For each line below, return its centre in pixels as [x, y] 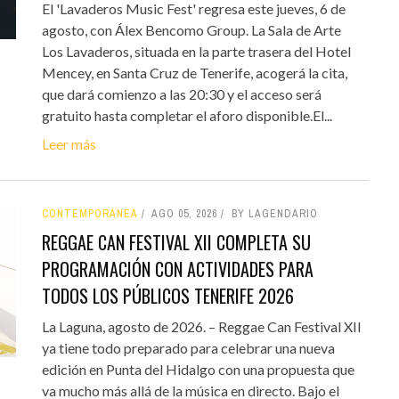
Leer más [69, 143]
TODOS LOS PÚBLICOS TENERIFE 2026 [167, 295]
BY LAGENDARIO [274, 213]
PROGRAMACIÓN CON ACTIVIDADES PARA [177, 269]
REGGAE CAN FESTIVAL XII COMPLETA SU [176, 242]
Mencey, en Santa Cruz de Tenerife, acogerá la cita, [194, 72]
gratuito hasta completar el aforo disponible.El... [187, 115]
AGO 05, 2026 [184, 213]
